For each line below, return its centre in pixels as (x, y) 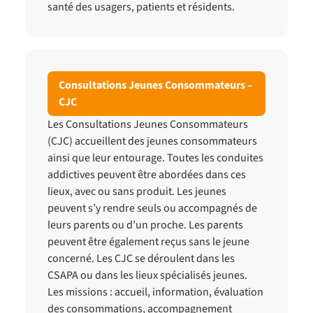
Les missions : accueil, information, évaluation (155, 292)
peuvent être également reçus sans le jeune (148, 242)
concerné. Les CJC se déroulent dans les (141, 259)
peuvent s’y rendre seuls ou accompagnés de (152, 208)
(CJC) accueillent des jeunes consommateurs (152, 141)
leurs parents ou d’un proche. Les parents (145, 225)
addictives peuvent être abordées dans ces (147, 175)
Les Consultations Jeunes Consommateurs (148, 124)
